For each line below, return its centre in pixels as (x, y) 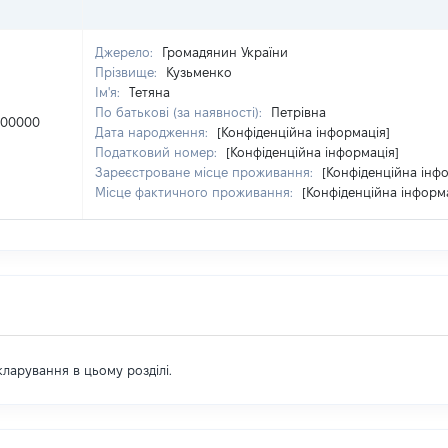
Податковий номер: (158, 152)
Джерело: (126, 52)
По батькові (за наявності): (180, 112)
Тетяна (149, 92)
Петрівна (298, 112)
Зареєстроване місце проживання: (206, 172)
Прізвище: (128, 72)
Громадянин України (225, 52)
